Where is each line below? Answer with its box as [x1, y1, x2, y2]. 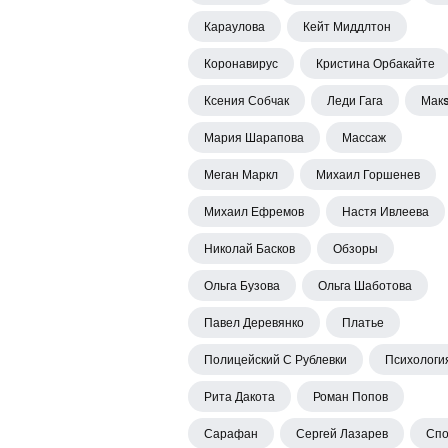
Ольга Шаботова [318, 277, 412, 295]
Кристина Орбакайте [316, 55, 435, 73]
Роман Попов [313, 388, 388, 406]
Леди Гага [327, 92, 383, 110]
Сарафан [204, 425, 258, 443]
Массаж [342, 129, 386, 147]
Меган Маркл [204, 166, 278, 184]
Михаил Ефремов [204, 203, 304, 221]
